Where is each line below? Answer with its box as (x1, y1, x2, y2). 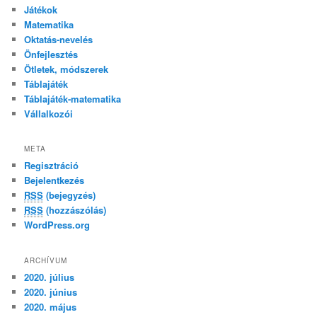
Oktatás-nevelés (24, 32, 93, 46)
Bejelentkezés (24, 173, 85, 188)
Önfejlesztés (24, 47, 79, 61)
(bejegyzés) (43, 188, 96, 202)
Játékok (24, 2, 58, 16)
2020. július (24, 270, 75, 284)
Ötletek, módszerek (24, 62, 109, 76)
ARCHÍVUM (24, 255, 68, 265)
